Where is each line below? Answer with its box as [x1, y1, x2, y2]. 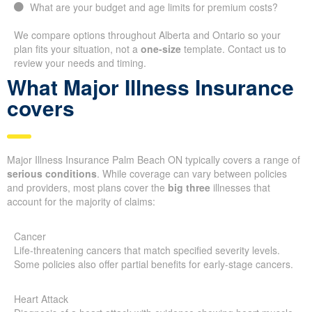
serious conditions [7, 166, 97, 181]
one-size [141, 42, 181, 56]
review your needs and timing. [14, 56, 146, 70]
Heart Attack [14, 292, 68, 306]
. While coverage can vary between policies [97, 166, 287, 181]
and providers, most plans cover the [7, 180, 168, 195]
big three [168, 180, 210, 195]
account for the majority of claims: [7, 194, 155, 209]
